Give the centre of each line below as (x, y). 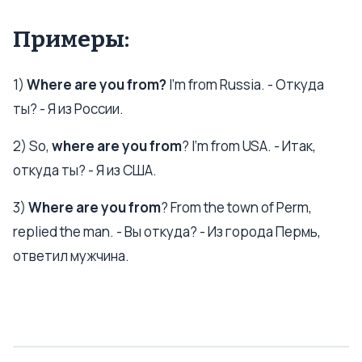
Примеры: (71, 39)
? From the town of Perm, (236, 207)
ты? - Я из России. (68, 109)
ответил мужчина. (71, 256)
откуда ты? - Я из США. (85, 170)
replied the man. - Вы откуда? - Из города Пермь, (167, 232)
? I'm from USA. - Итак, (249, 146)
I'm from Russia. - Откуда (246, 84)
